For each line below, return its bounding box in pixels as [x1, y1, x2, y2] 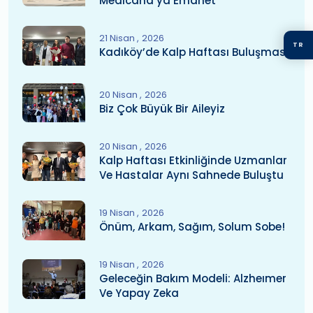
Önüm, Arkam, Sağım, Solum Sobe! [99, 219, 285, 234]
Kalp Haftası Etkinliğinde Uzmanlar [99, 153, 287, 168]
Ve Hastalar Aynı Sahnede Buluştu [99, 168, 284, 183]
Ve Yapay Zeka [99, 285, 179, 300]
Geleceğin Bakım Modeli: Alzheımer [99, 270, 286, 286]
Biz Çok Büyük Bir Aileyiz [99, 101, 225, 117]
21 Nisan [99, 31, 137, 45]
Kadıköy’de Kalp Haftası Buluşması [99, 44, 289, 59]
